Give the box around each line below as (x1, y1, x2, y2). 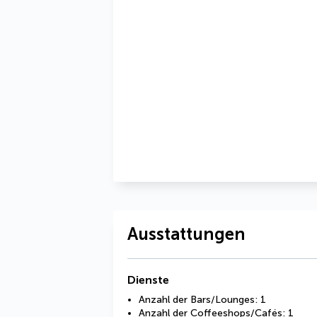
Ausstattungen (127, 224, 246, 244)
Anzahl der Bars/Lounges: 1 (139, 294, 266, 306)
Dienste (127, 273, 169, 287)
